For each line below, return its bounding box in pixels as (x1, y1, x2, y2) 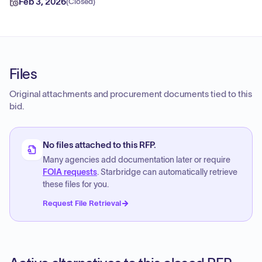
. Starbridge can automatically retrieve (97, 168, 237, 177)
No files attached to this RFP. (43, 140, 156, 150)
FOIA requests (43, 168, 97, 177)
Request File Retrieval (43, 199, 121, 208)
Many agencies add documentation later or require (43, 156, 230, 164)
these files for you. (43, 180, 109, 189)
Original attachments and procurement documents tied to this (9, 89, 252, 99)
